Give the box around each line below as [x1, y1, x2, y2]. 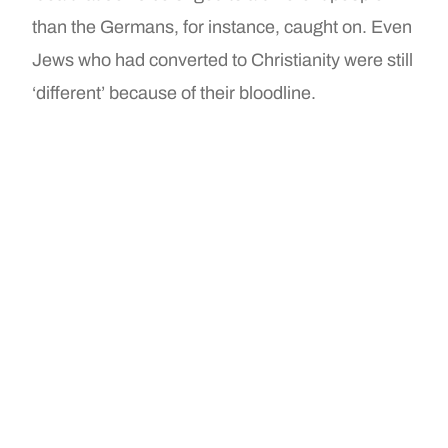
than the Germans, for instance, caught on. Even [32, 17, 413, 38]
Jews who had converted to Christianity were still [32, 50, 414, 71]
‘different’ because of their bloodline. [32, 83, 317, 104]
